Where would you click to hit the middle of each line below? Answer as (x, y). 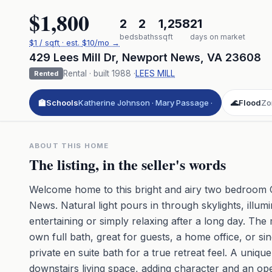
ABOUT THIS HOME (69, 146)
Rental (75, 73)
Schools (62, 102)
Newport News (161, 57)
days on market (218, 37)
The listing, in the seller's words (127, 164)
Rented (46, 73)
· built (99, 73)
